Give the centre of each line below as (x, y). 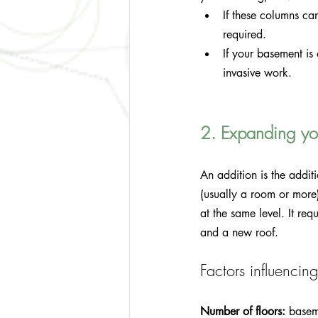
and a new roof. (239, 232)
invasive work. (257, 72)
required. (245, 34)
